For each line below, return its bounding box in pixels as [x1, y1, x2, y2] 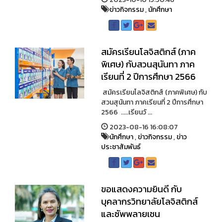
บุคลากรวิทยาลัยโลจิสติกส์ [101, 195, 198, 208]
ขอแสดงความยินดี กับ [101, 182, 182, 196]
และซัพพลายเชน [101, 207, 160, 221]
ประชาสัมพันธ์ [101, 142, 141, 152]
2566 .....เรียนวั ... [101, 107, 152, 117]
